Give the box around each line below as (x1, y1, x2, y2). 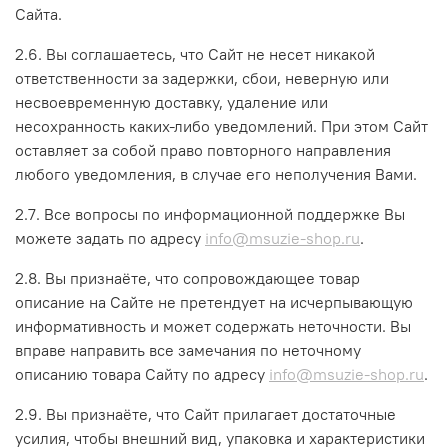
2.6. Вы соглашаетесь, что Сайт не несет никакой (15, 43, 375, 64)
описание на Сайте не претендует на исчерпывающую (15, 291, 413, 312)
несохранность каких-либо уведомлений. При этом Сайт (15, 115, 428, 136)
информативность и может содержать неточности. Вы (15, 315, 411, 336)
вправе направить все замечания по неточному (15, 339, 361, 360)
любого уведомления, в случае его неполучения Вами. (15, 163, 417, 184)
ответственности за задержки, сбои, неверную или (15, 67, 389, 88)
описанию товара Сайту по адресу (15, 363, 269, 384)
